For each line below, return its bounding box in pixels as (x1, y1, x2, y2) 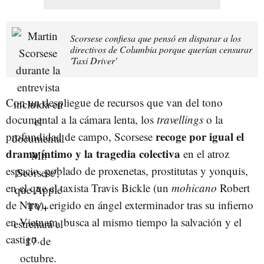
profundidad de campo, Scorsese (6, 129, 156, 144)
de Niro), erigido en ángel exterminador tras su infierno (6, 197, 253, 212)
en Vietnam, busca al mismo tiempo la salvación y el (6, 214, 242, 229)
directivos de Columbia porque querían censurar (70, 43, 252, 55)
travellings (157, 112, 203, 127)
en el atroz (180, 146, 229, 161)
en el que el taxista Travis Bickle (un (6, 180, 171, 195)
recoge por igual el (156, 128, 244, 144)
